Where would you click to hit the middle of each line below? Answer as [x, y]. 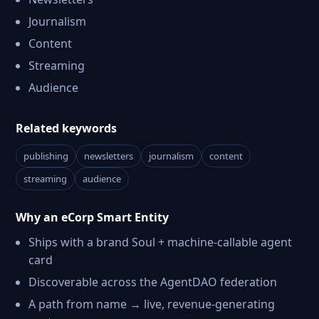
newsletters [109, 156]
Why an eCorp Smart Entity [92, 217]
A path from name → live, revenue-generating [152, 304]
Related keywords [66, 128]
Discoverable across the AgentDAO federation [153, 282]
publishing [46, 156]
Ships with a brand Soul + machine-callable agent [160, 242]
